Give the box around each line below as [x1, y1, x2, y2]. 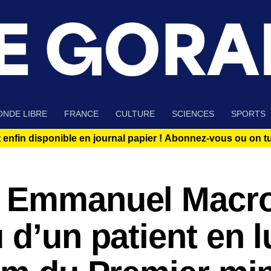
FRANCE [64, 109, 99, 119]
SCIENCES [172, 109, 214, 119]
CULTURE [116, 109, 155, 119]
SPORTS [231, 109, 266, 119]
